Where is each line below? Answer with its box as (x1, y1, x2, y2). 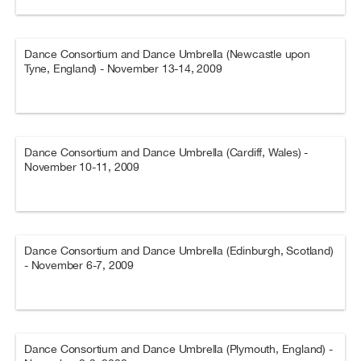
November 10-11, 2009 (24, 160, 140, 173)
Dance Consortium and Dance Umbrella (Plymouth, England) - (24, 342, 333, 355)
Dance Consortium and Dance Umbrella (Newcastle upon (24, 48, 310, 60)
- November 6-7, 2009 (24, 259, 135, 272)
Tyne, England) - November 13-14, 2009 (24, 62, 222, 75)
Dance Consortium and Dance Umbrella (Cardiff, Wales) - (24, 146, 309, 159)
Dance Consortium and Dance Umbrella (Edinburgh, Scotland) (24, 244, 334, 257)
